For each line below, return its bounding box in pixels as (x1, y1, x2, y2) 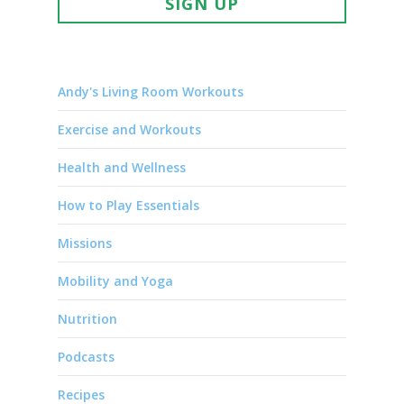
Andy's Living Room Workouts (58, 82, 243, 100)
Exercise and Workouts (58, 120, 201, 138)
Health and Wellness (58, 158, 186, 176)
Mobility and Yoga (58, 271, 173, 289)
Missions (58, 234, 112, 252)
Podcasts (58, 347, 115, 365)
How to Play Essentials (58, 196, 199, 214)
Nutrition (58, 309, 117, 327)
